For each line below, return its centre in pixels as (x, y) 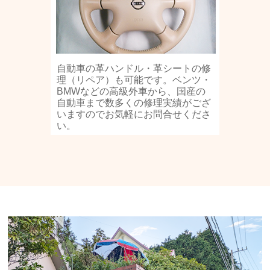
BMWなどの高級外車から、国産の (131, 91)
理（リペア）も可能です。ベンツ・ (134, 80)
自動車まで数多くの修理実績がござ (134, 103)
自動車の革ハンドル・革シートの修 (134, 68)
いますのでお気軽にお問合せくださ (134, 114)
